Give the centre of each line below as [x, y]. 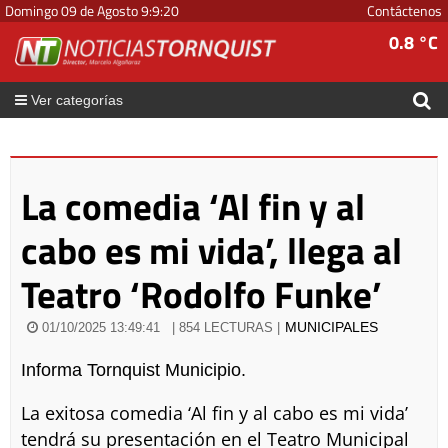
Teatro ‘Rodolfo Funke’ [200, 294]
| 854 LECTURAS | [225, 328]
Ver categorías [75, 99]
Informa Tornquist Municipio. [133, 369]
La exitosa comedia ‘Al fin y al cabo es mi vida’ [214, 413]
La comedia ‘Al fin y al [192, 206]
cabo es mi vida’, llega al [211, 250]
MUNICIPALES [331, 327]
